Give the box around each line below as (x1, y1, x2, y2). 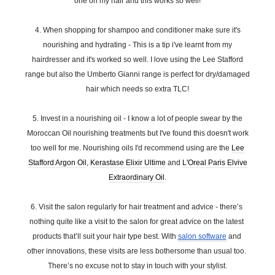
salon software (177, 232, 227, 241)
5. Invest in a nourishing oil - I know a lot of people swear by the (33, 114, 242, 123)
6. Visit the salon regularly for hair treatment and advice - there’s (31, 203, 242, 211)
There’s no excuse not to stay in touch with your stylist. (48, 261, 227, 270)
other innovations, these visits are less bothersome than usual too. (27, 247, 246, 255)
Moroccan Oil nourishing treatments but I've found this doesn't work (26, 129, 249, 137)
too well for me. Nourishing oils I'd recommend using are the (31, 144, 231, 152)
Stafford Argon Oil (28, 158, 87, 167)
